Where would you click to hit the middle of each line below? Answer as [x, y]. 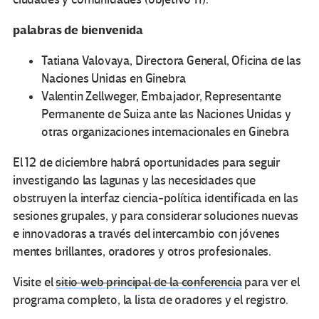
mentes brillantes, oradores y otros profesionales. [142, 252]
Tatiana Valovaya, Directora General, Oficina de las [171, 61]
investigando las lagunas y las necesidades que [134, 181]
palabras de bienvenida [78, 31]
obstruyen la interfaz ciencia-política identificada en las [156, 199]
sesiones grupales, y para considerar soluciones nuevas [156, 216]
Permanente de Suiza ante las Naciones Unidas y [166, 115]
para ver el [271, 283]
